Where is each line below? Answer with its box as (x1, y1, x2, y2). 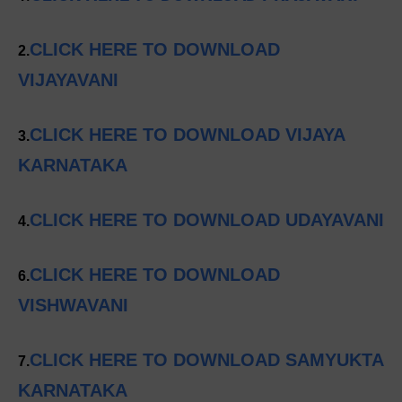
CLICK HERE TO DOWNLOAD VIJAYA (30, 125, 345, 145)
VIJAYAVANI (18, 70, 118, 91)
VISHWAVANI (18, 295, 128, 316)
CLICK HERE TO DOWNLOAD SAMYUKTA (30, 350, 383, 371)
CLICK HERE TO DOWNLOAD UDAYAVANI (30, 210, 384, 231)
